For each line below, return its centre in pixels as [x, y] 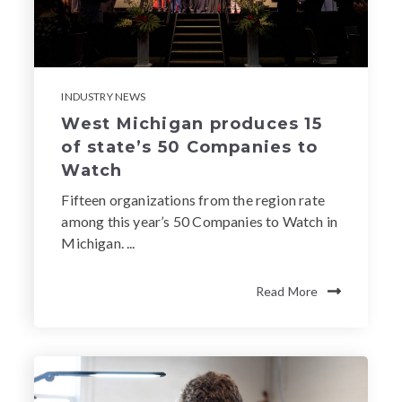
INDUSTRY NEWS [104, 96]
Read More [287, 291]
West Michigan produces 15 [192, 123]
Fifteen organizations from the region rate [193, 199]
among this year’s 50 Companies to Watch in [200, 221]
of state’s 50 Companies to [190, 147]
